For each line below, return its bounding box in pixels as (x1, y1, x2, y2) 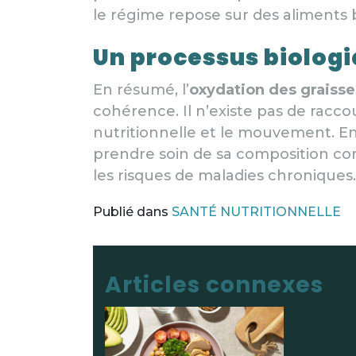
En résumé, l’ (93, 80, 189, 99)
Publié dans (93, 203, 172, 219)
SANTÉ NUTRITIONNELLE (172, 203, 341, 219)
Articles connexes (105, 269, 323, 300)
